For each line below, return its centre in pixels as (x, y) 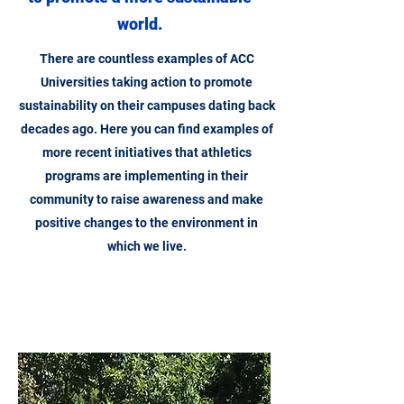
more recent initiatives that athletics (147, 152)
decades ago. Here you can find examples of (147, 129)
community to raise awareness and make (147, 199)
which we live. (147, 246)
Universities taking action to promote (147, 82)
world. (140, 24)
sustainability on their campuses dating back (147, 106)
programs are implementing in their (147, 176)
